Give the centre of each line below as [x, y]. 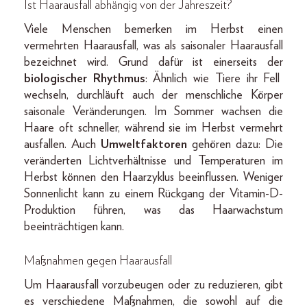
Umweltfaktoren [144, 144]
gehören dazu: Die [235, 144]
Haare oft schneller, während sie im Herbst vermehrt [153, 128]
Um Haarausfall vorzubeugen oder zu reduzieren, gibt [153, 285]
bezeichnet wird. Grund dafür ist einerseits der [153, 62]
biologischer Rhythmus [85, 78]
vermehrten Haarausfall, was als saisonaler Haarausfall [153, 46]
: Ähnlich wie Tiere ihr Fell [212, 78]
